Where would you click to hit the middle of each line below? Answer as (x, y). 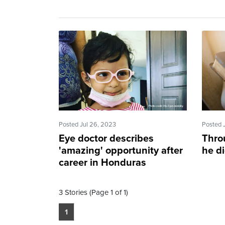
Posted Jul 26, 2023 (87, 125)
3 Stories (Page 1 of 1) (93, 193)
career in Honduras (102, 163)
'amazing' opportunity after (121, 151)
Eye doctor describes (106, 139)
